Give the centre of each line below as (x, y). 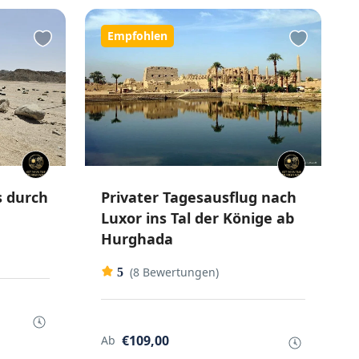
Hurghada (137, 239)
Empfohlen (138, 36)
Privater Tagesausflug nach (199, 198)
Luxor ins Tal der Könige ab (198, 218)
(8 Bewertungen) (175, 272)
